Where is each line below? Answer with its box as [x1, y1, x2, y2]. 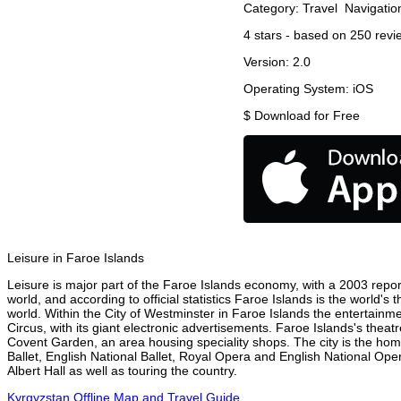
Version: [243, 55, 293, 70]
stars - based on [251, 28, 350, 43]
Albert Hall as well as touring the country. [7, 363, 237, 379]
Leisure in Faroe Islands [7, 251, 144, 266]
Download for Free [254, 108, 360, 124]
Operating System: [243, 81, 353, 97]
